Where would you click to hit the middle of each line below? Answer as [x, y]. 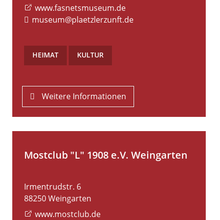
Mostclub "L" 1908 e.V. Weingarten [106, 155]
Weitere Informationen [84, 96]
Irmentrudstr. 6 [53, 187]
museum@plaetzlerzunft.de [83, 20]
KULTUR [90, 55]
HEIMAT [45, 55]
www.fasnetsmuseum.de [81, 8]
